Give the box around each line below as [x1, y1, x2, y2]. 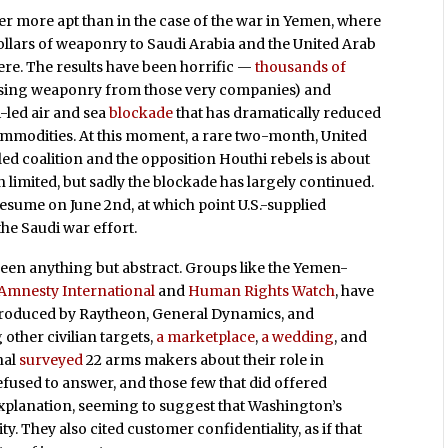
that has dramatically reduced [173, 103, 382, 122]
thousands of [255, 57, 347, 76]
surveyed [19, 350, 87, 369]
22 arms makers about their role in [86, 350, 325, 369]
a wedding [261, 327, 335, 346]
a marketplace [156, 327, 256, 346]
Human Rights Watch [188, 281, 336, 300]
